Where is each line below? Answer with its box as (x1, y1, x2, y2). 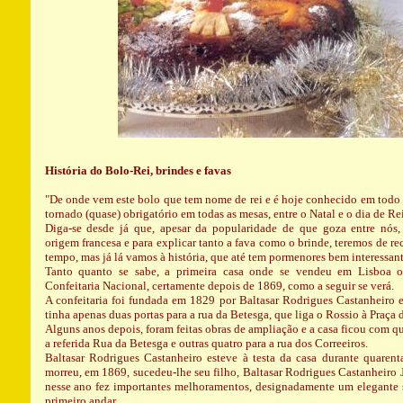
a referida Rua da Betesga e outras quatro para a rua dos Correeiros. (44, 336, 368, 350)
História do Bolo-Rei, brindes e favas (44, 164, 231, 177)
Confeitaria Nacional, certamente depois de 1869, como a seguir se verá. (44, 279, 394, 292)
